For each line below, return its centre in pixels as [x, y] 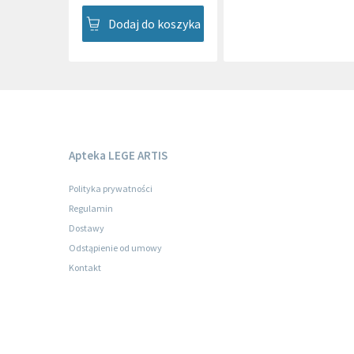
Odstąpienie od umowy [115, 248]
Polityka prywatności [111, 189]
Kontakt [85, 268]
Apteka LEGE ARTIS [118, 156]
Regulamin [91, 209]
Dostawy [87, 228]
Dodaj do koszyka [154, 24]
